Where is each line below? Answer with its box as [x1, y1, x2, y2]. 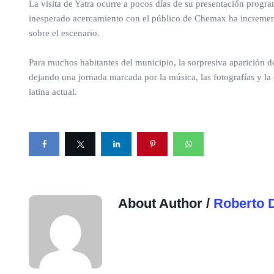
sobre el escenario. [29, 28, 100, 38]
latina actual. [29, 87, 77, 97]
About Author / [118, 196, 213, 211]
